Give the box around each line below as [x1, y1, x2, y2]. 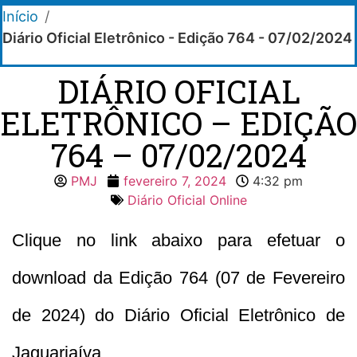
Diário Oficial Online [127, 191, 247, 208]
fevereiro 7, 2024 [124, 172, 226, 189]
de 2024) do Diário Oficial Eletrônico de [12, 304, 345, 325]
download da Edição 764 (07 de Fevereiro [12, 267, 345, 288]
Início [2, 7, 38, 25]
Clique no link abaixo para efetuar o [12, 229, 345, 250]
